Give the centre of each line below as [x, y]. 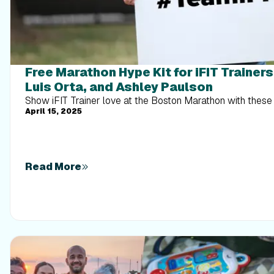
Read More [53, 166]
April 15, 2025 [54, 111]
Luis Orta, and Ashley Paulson [119, 87]
